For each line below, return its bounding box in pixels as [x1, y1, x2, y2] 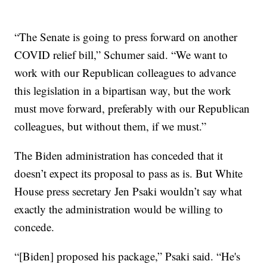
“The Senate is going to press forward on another [14, 29, 238, 45]
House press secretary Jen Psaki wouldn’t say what [14, 184, 243, 199]
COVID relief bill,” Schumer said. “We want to [14, 47, 228, 63]
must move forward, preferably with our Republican [14, 101, 250, 116]
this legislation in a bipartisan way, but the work [14, 83, 232, 98]
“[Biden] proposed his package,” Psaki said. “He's [14, 249, 241, 264]
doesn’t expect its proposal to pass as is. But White [14, 166, 243, 181]
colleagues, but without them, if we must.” [14, 119, 207, 134]
